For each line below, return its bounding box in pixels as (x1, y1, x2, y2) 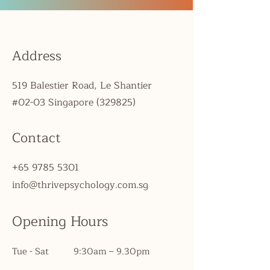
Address (12, 45, 61, 67)
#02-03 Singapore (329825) (12, 94, 136, 110)
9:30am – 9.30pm (74, 243, 150, 259)
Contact (12, 127, 61, 149)
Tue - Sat (12, 243, 49, 259)
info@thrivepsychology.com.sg (12, 177, 148, 193)
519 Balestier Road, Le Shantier (12, 77, 152, 93)
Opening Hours (12, 210, 108, 233)
